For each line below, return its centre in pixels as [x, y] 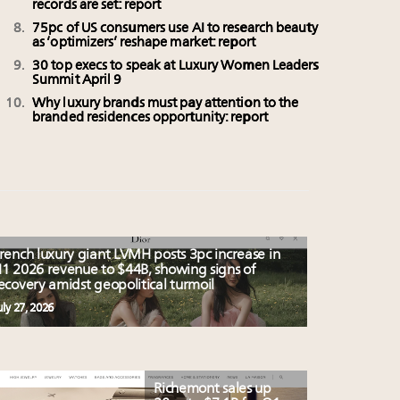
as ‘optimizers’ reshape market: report [144, 43]
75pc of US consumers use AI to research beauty [175, 29]
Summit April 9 [77, 81]
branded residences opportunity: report [150, 118]
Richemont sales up [212, 389]
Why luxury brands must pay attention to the [166, 104]
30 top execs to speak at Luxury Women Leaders [175, 67]
